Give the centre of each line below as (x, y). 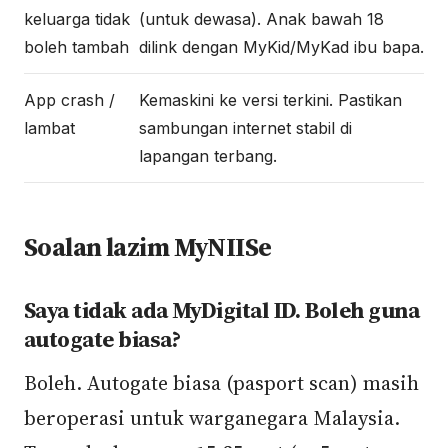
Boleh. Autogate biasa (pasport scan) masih (221, 383)
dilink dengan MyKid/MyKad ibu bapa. (281, 47)
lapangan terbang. (208, 156)
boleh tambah (76, 47)
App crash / (69, 100)
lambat (49, 128)
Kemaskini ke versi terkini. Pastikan (270, 100)
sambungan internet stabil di (245, 128)
